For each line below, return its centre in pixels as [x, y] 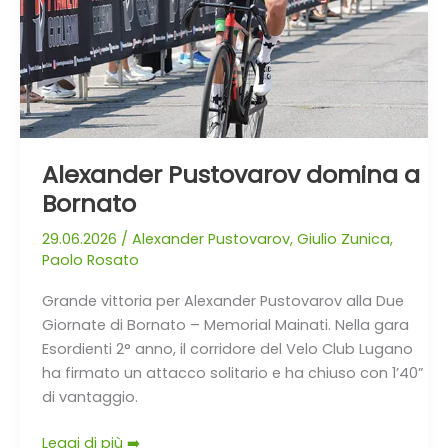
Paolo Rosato [90, 260]
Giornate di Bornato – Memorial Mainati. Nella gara [225, 324]
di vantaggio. [89, 396]
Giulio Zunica [343, 239]
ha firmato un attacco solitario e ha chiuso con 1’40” [232, 372]
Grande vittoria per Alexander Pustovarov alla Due [222, 300]
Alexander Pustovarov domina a [230, 174]
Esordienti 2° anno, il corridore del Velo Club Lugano [227, 348]
